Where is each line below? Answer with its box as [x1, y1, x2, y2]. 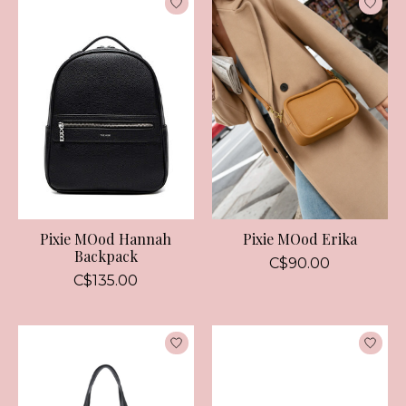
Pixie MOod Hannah [40, 229, 172, 249]
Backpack [73, 246, 138, 266]
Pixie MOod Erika [242, 229, 357, 249]
